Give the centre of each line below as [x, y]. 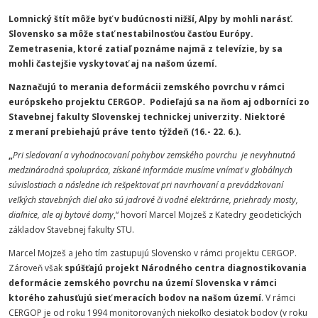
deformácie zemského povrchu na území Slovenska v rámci [143, 283]
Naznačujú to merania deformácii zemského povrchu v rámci [147, 87]
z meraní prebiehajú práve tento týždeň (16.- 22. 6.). [125, 132]
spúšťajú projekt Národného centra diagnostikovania [186, 268]
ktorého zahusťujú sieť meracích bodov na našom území [135, 298]
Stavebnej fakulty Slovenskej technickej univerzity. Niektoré [147, 117]
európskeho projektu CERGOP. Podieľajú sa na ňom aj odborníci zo [159, 102]
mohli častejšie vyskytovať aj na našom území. [113, 64]
